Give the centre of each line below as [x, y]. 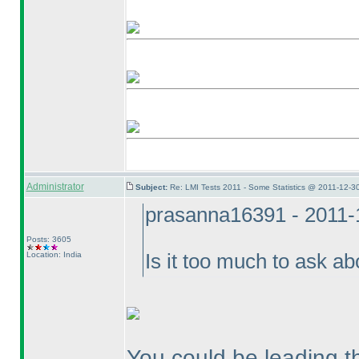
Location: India [54, 254]
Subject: [152, 187]
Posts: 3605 [48, 239]
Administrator [55, 187]
